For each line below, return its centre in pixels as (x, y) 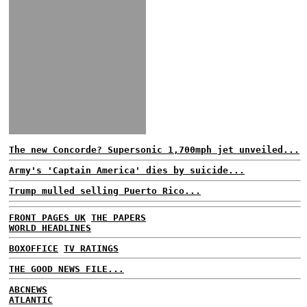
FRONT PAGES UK (47, 217)
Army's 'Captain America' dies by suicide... (127, 170)
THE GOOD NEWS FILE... (66, 269)
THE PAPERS (119, 217)
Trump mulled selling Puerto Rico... (105, 191)
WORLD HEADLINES (50, 228)
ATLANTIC (31, 299)
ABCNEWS (28, 289)
